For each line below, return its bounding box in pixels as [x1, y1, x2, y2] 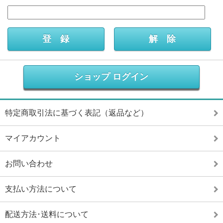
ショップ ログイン [74, 72, 149, 82]
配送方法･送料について [5, 210, 89, 219]
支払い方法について [5, 185, 77, 193]
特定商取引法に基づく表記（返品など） [5, 109, 148, 117]
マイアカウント [5, 134, 61, 142]
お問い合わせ [5, 159, 53, 168]
